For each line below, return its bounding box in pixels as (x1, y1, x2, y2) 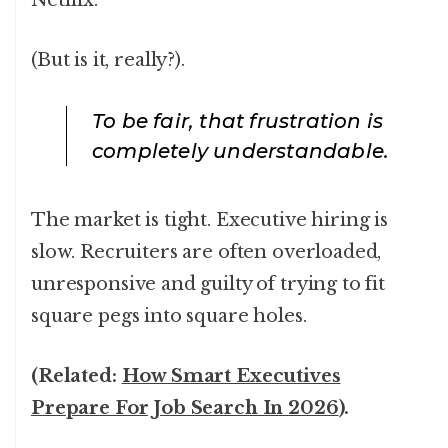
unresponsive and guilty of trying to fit (31, 273, 386, 296)
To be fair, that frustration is (92, 109, 384, 134)
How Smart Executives (121, 365, 341, 388)
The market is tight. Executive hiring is (31, 209, 389, 232)
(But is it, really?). (31, 49, 185, 72)
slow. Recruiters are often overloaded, (31, 241, 382, 264)
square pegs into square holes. (31, 305, 307, 328)
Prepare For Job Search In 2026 (31, 397, 339, 420)
